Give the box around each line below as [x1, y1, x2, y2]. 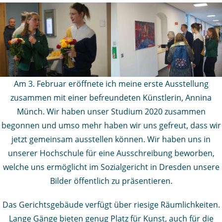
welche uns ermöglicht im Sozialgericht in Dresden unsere [2, 161, 220, 172]
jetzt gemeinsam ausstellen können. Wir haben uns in [11, 133, 211, 145]
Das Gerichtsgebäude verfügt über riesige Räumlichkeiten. [2, 199, 220, 210]
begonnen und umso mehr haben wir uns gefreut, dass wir [1, 119, 221, 131]
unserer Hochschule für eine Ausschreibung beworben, [7, 147, 215, 159]
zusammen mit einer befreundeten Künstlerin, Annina [10, 92, 212, 103]
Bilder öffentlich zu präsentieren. [50, 175, 172, 186]
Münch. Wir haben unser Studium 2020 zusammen [16, 106, 206, 117]
